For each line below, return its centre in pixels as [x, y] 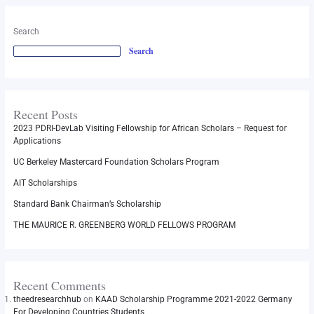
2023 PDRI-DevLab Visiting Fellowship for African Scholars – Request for [150, 129]
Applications [37, 141]
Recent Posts [45, 115]
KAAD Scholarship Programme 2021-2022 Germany [193, 300]
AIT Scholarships [45, 183]
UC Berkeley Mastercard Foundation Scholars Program [116, 162]
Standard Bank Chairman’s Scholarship [87, 204]
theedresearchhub [47, 300]
